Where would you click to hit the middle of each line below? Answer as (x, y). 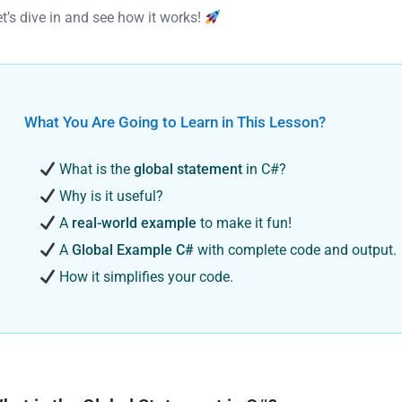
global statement (188, 170)
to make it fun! (245, 223)
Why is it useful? (110, 197)
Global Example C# (133, 250)
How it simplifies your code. (145, 277)
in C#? (265, 170)
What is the (95, 170)
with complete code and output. (296, 250)
